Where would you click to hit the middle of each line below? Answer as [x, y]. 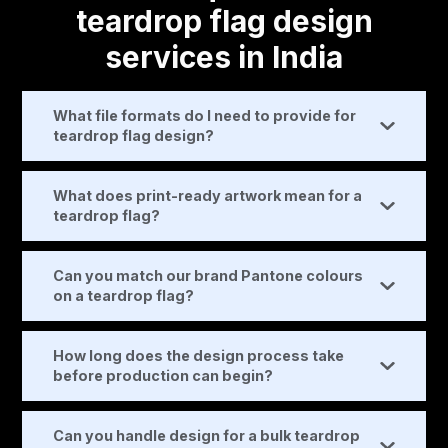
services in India [224, 57]
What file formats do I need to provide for [205, 116]
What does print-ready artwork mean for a [208, 196]
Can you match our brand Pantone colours [208, 276]
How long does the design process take [199, 356]
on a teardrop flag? [124, 296]
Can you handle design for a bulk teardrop [207, 436]
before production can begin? [163, 376]
